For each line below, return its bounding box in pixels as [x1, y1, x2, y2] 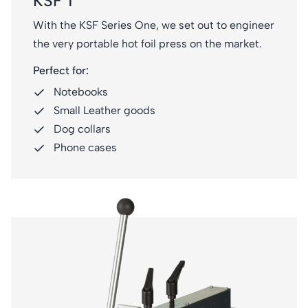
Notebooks [54, 85, 108, 98]
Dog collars [54, 122, 111, 135]
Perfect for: [33, 63, 89, 77]
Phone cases [54, 140, 117, 154]
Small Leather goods [54, 103, 155, 117]
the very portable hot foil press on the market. [33, 36, 262, 50]
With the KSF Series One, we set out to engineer [33, 18, 274, 32]
